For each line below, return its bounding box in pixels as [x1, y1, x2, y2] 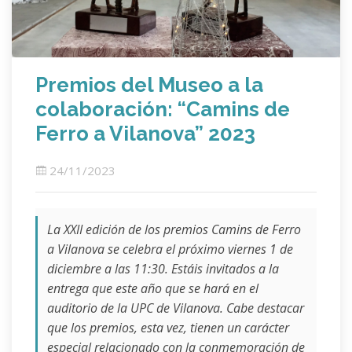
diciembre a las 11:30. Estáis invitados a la [47, 260, 279, 278]
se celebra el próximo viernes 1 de [108, 240, 293, 258]
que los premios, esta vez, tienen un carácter [47, 319, 289, 337]
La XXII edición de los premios [47, 221, 211, 239]
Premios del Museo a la [35, 73, 263, 97]
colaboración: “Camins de [35, 97, 290, 122]
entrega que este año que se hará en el [47, 280, 258, 298]
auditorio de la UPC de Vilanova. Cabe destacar [47, 299, 304, 317]
